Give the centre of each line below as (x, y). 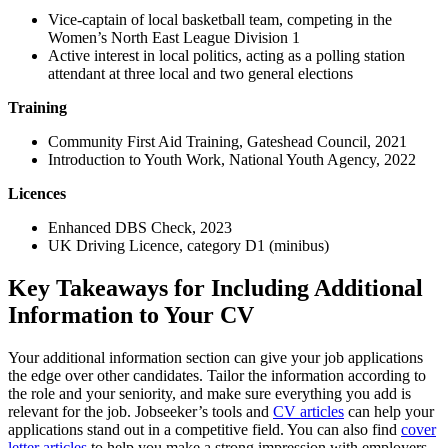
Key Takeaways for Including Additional (215, 287)
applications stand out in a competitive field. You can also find (204, 429)
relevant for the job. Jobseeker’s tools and (140, 411)
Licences (37, 193)
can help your (389, 411)
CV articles (308, 411)
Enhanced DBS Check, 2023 (140, 227)
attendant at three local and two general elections (200, 73)
